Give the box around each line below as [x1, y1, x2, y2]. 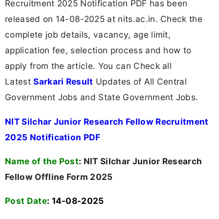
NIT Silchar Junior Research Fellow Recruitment [5, 116, 209, 127]
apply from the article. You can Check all [5, 61, 172, 71]
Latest [5, 76, 34, 87]
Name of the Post [5, 155, 79, 166]
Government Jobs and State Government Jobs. [5, 92, 198, 103]
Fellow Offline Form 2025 [5, 171, 113, 182]
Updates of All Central [93, 76, 187, 87]
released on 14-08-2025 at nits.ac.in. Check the [5, 14, 203, 24]
